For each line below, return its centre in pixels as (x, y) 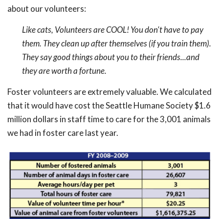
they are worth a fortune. (64, 71)
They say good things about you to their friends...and (111, 57)
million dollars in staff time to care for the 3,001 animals (109, 119)
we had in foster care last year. (63, 133)
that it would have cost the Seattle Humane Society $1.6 (109, 105)
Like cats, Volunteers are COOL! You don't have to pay (113, 30)
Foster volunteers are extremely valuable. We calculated (109, 92)
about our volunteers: (47, 9)
